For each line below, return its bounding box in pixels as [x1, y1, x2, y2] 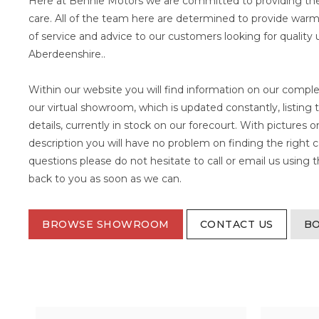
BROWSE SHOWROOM [42, 218, 169, 231]
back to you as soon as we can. [28, 172, 182, 185]
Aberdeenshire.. [28, 48, 105, 61]
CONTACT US [199, 218, 273, 231]
